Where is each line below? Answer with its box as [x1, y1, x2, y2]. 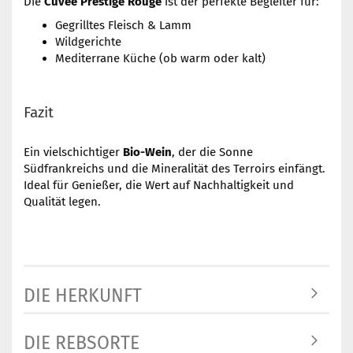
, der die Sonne [172, 145, 253, 159]
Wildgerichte [55, 35, 121, 49]
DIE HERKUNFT [24, 284, 142, 307]
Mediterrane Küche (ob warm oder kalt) [55, 51, 266, 65]
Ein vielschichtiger [24, 145, 123, 159]
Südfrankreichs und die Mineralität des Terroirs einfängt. [24, 162, 325, 176]
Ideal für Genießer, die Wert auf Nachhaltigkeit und [24, 178, 294, 192]
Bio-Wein [123, 145, 172, 159]
